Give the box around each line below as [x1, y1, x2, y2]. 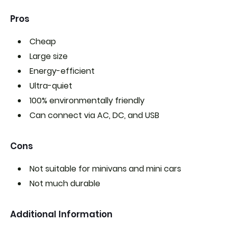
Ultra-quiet [30, 80, 72, 92]
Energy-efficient [30, 65, 95, 77]
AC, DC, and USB [97, 109, 159, 121]
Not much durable [30, 178, 100, 189]
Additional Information [10, 208, 112, 220]
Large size [30, 50, 68, 62]
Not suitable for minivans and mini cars [30, 163, 181, 175]
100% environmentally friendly [30, 95, 145, 106]
